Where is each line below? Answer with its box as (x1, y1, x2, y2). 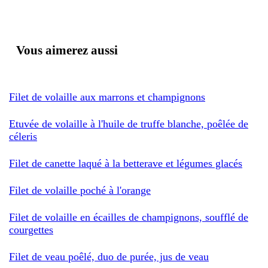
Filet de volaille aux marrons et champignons (9, 90, 205, 103)
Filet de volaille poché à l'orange (9, 184, 151, 196)
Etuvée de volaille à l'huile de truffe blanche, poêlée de (9, 117, 248, 130)
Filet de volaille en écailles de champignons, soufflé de (9, 211, 248, 223)
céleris (9, 130, 37, 142)
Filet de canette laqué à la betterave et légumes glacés (9, 157, 242, 169)
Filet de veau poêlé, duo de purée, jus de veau (9, 250, 209, 263)
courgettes (9, 223, 53, 236)
